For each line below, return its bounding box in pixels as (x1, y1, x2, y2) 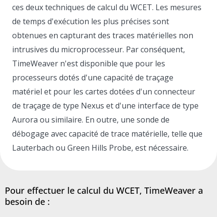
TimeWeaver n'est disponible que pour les (12, 58, 165, 69)
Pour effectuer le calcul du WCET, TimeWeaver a (5, 184, 203, 196)
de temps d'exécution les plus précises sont (12, 15, 169, 27)
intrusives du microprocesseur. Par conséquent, (12, 44, 185, 55)
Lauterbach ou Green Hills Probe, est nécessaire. (12, 142, 188, 153)
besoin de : (5, 195, 50, 207)
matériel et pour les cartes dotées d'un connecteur (12, 86, 195, 97)
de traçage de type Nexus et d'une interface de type (12, 100, 199, 111)
